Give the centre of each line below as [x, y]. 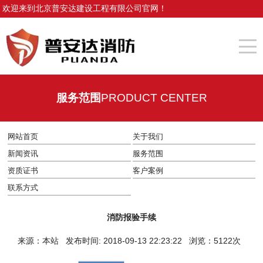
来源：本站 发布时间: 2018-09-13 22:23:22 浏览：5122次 [131, 241]
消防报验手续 [131, 217]
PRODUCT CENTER [154, 98]
